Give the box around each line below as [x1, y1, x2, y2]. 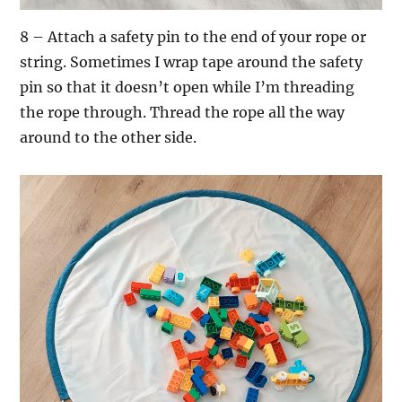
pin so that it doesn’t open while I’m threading [20, 77, 355, 96]
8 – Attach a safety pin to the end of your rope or [20, 27, 367, 46]
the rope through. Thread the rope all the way [20, 102, 345, 121]
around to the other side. [20, 127, 197, 146]
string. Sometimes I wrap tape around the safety [20, 52, 363, 71]
